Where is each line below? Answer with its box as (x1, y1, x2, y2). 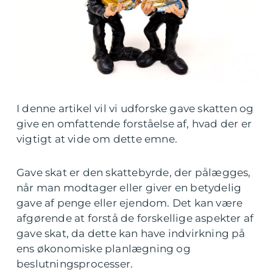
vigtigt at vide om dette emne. (16, 133, 177, 145)
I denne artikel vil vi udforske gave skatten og (16, 102, 254, 115)
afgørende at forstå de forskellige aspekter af (16, 212, 254, 224)
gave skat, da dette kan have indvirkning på (16, 227, 246, 239)
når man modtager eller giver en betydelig (16, 182, 242, 194)
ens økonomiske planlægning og (16, 243, 191, 255)
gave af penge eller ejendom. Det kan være (16, 197, 243, 209)
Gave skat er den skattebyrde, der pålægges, (16, 166, 251, 179)
